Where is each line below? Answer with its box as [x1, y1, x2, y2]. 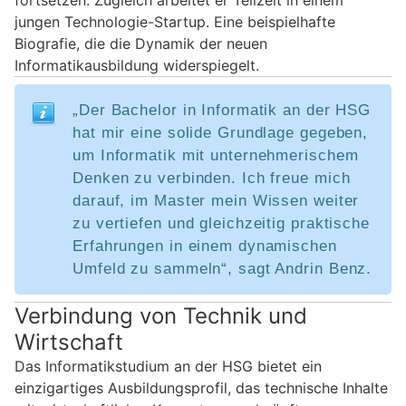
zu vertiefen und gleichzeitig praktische [72, 214, 370, 232]
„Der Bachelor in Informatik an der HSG [72, 101, 372, 119]
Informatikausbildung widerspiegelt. [14, 55, 259, 74]
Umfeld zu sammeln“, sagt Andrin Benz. [72, 259, 372, 277]
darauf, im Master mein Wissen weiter [72, 191, 360, 209]
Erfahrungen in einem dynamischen [72, 237, 337, 255]
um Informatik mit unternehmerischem [72, 146, 359, 164]
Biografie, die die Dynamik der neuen [14, 34, 267, 53]
